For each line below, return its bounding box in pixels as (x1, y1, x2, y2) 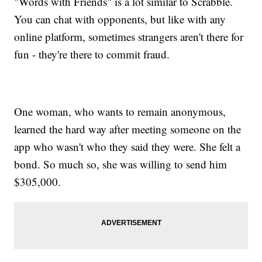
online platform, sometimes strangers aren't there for (14, 29, 244, 44)
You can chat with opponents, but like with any (14, 12, 226, 27)
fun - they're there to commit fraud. (14, 47, 170, 62)
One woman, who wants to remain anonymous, (14, 104, 226, 119)
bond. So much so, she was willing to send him (14, 157, 227, 172)
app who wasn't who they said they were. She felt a (14, 139, 241, 154)
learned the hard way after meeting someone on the (14, 122, 242, 137)
